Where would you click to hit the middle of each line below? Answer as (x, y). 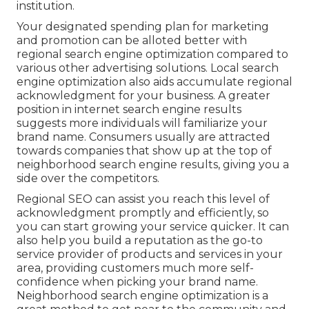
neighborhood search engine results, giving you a (153, 165)
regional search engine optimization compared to (152, 54)
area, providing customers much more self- (135, 268)
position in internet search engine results (129, 110)
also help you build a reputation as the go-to (140, 241)
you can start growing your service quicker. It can (153, 227)
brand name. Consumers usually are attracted (143, 137)
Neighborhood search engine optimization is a (142, 296)
